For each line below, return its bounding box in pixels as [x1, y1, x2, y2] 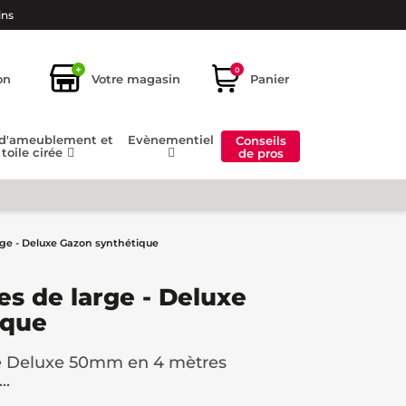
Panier [250, 71, 289, 86]
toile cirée [2, 145, 66, 160]
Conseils [235, 132, 286, 148]
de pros [237, 145, 284, 160]
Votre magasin [92, 71, 180, 86]
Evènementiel [128, 132, 215, 148]
